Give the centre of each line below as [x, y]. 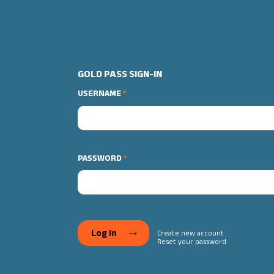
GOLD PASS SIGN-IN [120, 74]
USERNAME [99, 93]
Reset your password [191, 241]
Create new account [190, 232]
